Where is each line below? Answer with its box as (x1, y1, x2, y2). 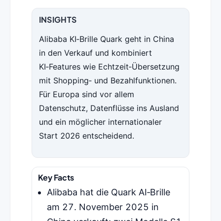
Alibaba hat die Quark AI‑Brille (46, 187, 170, 198)
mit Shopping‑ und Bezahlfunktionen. (38, 75, 177, 86)
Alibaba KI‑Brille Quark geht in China (38, 34, 174, 44)
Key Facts (37, 172, 74, 183)
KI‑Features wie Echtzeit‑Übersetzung (38, 62, 180, 72)
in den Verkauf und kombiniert (38, 48, 152, 58)
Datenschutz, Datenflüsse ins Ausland (38, 103, 179, 113)
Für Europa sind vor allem (38, 89, 134, 100)
